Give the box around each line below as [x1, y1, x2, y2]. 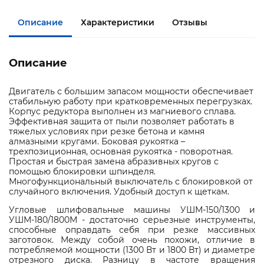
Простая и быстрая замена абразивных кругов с [9, 156, 219, 167]
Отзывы [172, 16, 207, 28]
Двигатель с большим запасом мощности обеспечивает [9, 86, 253, 97]
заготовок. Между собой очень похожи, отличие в [9, 235, 255, 246]
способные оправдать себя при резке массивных [9, 225, 255, 236]
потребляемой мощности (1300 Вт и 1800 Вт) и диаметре [9, 245, 255, 256]
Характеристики [81, 16, 154, 28]
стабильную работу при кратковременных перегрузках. [9, 96, 252, 107]
